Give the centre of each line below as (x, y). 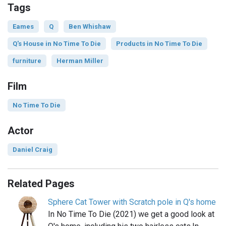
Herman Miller (80, 61)
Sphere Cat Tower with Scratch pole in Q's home (132, 202)
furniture (27, 61)
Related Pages (41, 183)
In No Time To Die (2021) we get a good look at (131, 214)
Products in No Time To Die (159, 43)
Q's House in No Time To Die (57, 43)
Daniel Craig (33, 149)
